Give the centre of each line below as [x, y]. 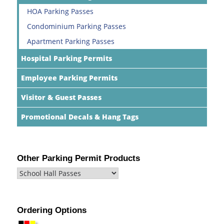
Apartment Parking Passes [71, 41]
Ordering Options [52, 210]
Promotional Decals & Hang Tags [80, 116]
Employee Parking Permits [69, 77]
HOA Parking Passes [60, 11]
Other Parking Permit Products [78, 158]
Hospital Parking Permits [66, 58]
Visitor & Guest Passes [61, 97]
